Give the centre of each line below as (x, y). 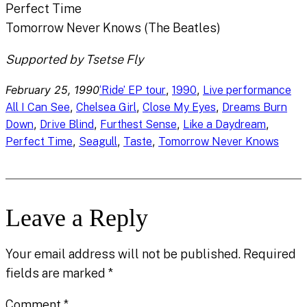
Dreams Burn (255, 108)
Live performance (247, 90)
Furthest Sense (138, 125)
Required (270, 254)
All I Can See (38, 108)
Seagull (98, 142)
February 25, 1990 (52, 90)
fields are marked (57, 273)
